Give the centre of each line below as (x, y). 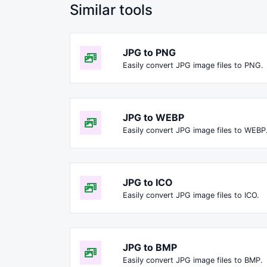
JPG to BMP (150, 247)
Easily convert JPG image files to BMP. (193, 260)
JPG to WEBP (153, 117)
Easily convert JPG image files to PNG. (193, 65)
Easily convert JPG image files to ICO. (191, 195)
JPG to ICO (148, 182)
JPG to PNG (149, 52)
